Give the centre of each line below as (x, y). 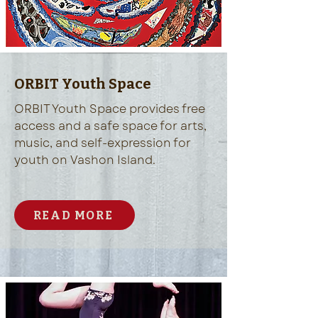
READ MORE (73, 215)
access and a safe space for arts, (110, 126)
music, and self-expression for (103, 143)
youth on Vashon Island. (85, 160)
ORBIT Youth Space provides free (110, 109)
